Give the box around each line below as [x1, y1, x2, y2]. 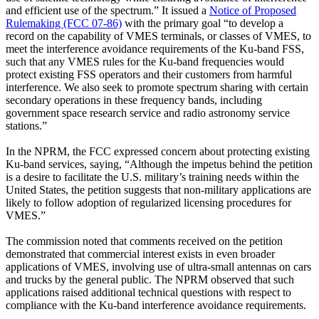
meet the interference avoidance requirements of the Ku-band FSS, [6, 42, 304, 55]
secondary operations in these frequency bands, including [6, 93, 262, 106]
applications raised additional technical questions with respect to [6, 286, 291, 298]
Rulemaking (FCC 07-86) [6, 16, 122, 29]
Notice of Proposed [209, 4, 296, 16]
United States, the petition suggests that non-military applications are [6, 183, 311, 196]
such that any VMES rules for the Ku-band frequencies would [6, 55, 284, 68]
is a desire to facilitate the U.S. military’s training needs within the [6, 170, 299, 183]
